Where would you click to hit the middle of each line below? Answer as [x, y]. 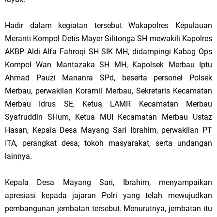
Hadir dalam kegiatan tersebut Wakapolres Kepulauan [108, 25]
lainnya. [18, 156]
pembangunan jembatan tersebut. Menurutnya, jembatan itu [108, 208]
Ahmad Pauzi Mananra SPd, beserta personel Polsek [108, 77]
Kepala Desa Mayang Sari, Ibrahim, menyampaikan [108, 182]
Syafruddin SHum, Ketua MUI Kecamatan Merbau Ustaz [108, 117]
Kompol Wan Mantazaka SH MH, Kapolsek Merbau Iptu [108, 64]
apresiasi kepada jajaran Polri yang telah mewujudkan [108, 195]
